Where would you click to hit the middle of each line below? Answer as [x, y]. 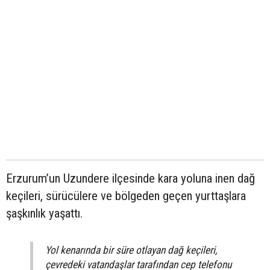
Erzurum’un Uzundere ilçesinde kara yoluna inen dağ [130, 179]
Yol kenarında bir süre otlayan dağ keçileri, [131, 250]
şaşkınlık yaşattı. [44, 214]
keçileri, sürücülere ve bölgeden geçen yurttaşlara [126, 196]
